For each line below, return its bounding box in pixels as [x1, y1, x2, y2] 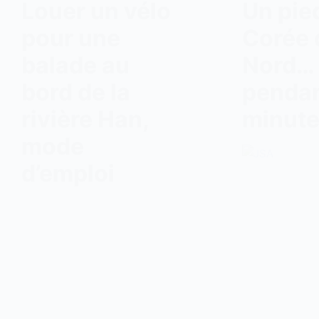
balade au [21, 51, 130, 79]
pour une [21, 24, 120, 52]
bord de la [21, 78, 130, 106]
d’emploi [21, 159, 115, 187]
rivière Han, [21, 105, 149, 133]
